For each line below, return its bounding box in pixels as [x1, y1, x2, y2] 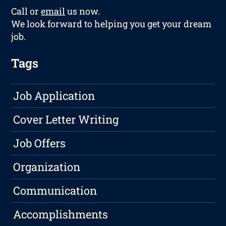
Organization [13, 159, 81, 175]
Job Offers [13, 136, 66, 151]
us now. [65, 5, 100, 18]
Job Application [13, 88, 95, 103]
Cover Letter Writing [13, 112, 119, 127]
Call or [11, 5, 41, 18]
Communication [13, 183, 97, 198]
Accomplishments [13, 207, 108, 222]
